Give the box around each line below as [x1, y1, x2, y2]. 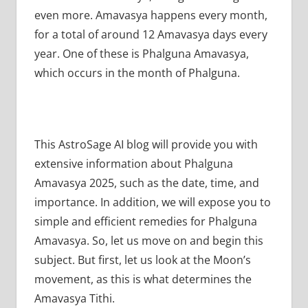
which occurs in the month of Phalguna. [34, 65, 240, 80]
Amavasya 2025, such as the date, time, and [34, 175, 259, 190]
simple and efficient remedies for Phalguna [34, 213, 257, 229]
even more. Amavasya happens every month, [34, 7, 267, 23]
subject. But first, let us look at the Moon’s [34, 252, 251, 267]
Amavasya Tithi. [34, 290, 115, 306]
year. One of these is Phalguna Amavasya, [34, 45, 249, 61]
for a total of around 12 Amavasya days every [34, 26, 267, 42]
